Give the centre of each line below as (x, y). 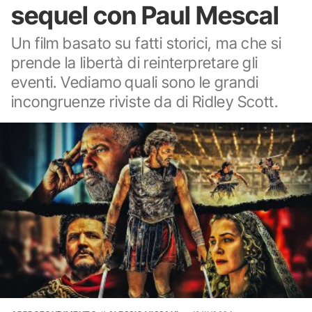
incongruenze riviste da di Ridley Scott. (145, 101)
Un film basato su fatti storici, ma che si (147, 43)
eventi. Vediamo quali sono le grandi (135, 82)
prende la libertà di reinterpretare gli (135, 62)
